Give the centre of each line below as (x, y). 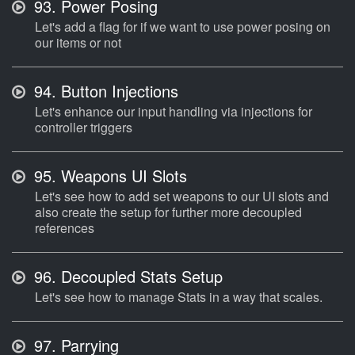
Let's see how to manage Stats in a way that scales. (179, 297)
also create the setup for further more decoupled (168, 212)
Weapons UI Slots (122, 176)
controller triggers (84, 128)
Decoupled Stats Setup (139, 277)
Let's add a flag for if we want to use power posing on (183, 27)
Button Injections (117, 91)
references (65, 228)
